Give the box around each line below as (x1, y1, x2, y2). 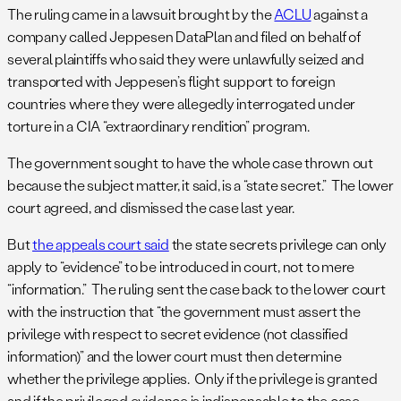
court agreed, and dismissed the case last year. (7, 198, 294, 218)
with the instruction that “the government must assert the (7, 302, 361, 321)
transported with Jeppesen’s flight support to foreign (7, 72, 336, 91)
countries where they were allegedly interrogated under (7, 94, 356, 114)
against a (311, 4, 369, 24)
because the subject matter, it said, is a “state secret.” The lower (7, 175, 394, 195)
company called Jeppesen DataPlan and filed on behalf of (7, 27, 361, 47)
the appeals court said (32, 235, 169, 254)
